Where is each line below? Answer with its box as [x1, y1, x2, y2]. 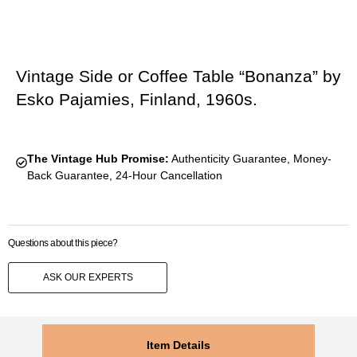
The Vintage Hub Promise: [26, 152, 169, 166]
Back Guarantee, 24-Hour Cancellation [26, 169, 222, 182]
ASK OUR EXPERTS [42, 272, 133, 284]
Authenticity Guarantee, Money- [168, 152, 331, 166]
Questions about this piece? [8, 237, 118, 249]
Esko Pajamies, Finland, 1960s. [16, 90, 257, 109]
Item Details [147, 338, 210, 351]
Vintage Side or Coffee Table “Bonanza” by [16, 67, 341, 86]
